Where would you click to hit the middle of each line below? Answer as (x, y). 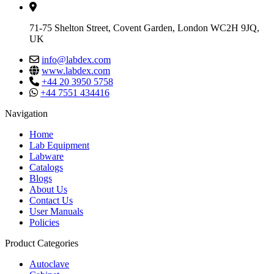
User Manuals (56, 212)
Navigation (26, 114)
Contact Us (51, 201)
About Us (48, 190)
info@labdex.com (76, 60)
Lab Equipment (59, 146)
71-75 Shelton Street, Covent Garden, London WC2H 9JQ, (144, 28)
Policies (44, 223)
